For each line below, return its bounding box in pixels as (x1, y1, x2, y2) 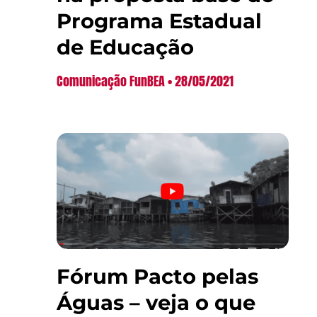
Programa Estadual (57, 8, 262, 33)
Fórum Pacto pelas (57, 263, 258, 289)
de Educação (57, 34, 194, 59)
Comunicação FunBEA (57, 71, 168, 91)
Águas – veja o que (57, 289, 255, 315)
